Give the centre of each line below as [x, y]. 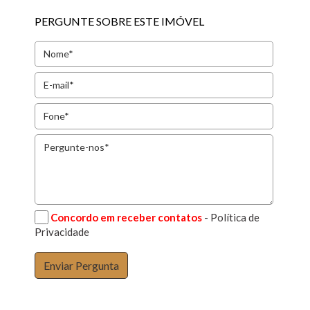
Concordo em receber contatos [127, 217]
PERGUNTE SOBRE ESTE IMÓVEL [120, 21]
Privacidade [62, 232]
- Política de [232, 217]
